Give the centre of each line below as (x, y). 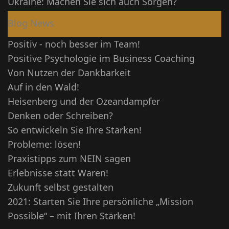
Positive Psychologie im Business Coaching (101, 58)
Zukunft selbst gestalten (61, 187)
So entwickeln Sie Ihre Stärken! (75, 130)
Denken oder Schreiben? (60, 115)
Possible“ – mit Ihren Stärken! (72, 215)
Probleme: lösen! (44, 144)
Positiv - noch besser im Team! (74, 44)
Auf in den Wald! (43, 87)
